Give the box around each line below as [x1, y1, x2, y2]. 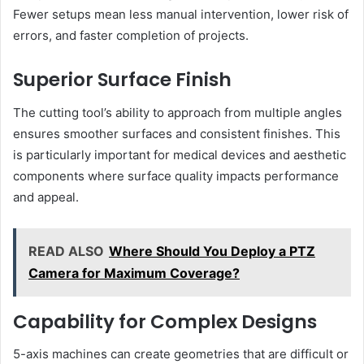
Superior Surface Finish [13, 67, 232, 93]
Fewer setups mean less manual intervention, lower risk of [13, 6, 349, 23]
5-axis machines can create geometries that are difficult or [13, 346, 349, 362]
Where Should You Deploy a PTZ [109, 242, 315, 259]
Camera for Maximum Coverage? [28, 264, 240, 281]
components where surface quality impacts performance [13, 167, 339, 184]
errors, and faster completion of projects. [13, 28, 249, 44]
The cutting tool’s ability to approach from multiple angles [13, 104, 342, 120]
